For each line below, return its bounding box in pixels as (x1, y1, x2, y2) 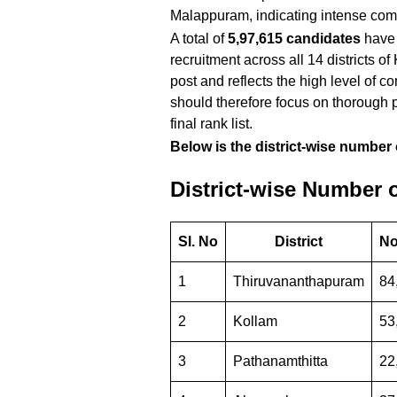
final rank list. (170, 116, 253, 132)
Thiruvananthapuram (233, 274, 364, 290)
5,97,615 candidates (228, 31, 361, 47)
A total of (170, 31, 228, 47)
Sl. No (178, 234, 218, 250)
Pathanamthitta (233, 354, 328, 370)
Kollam (233, 314, 277, 330)
